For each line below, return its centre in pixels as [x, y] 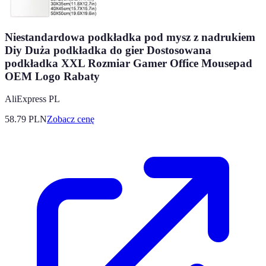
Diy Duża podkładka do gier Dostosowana [108, 50]
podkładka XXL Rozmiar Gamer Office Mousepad [129, 63]
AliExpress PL [32, 99]
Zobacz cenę [71, 119]
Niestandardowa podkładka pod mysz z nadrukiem [130, 37]
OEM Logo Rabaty [52, 76]
